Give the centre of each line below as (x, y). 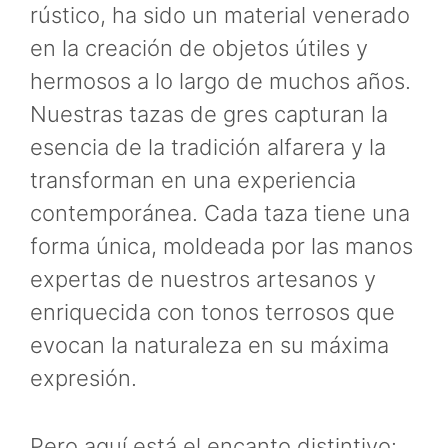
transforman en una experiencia (193, 180)
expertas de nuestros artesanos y (203, 279)
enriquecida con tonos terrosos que (212, 312)
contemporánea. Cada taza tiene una (220, 213)
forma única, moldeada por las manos (221, 246)
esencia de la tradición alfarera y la (208, 147)
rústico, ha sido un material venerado (220, 15)
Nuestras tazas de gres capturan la (209, 114)
